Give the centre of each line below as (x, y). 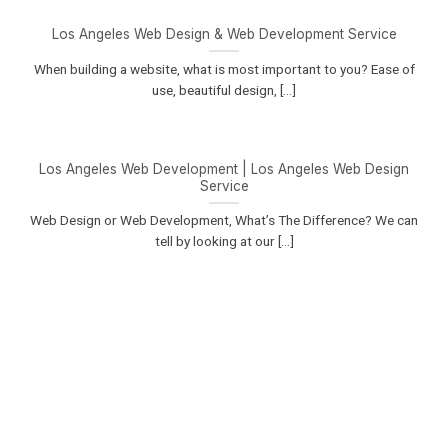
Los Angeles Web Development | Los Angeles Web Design (224, 168)
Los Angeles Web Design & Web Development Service (224, 33)
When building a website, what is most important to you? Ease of (224, 68)
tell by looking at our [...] (224, 241)
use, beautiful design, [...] (224, 89)
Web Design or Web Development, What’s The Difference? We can (224, 220)
